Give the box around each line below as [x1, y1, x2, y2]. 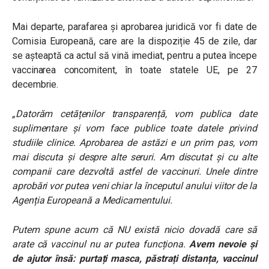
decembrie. [12, 79, 59, 90]
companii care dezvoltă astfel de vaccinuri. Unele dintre [12, 166, 257, 177]
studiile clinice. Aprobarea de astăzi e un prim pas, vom [12, 137, 257, 148]
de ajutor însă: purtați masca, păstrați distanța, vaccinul [12, 253, 257, 264]
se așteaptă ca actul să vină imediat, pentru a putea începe [12, 50, 257, 61]
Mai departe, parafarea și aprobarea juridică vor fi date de [12, 21, 257, 32]
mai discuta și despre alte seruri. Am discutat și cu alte [12, 151, 257, 163]
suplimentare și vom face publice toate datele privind [12, 122, 257, 134]
